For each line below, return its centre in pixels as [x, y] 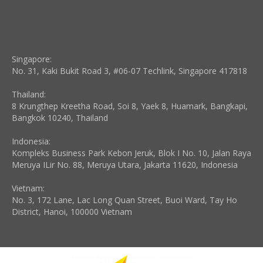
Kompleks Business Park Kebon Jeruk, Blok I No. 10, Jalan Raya [131, 153]
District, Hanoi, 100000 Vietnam [72, 211]
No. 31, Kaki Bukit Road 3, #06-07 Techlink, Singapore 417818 [129, 70]
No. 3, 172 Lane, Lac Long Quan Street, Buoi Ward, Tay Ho [124, 200]
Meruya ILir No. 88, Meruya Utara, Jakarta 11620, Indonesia [125, 164]
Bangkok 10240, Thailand [60, 117]
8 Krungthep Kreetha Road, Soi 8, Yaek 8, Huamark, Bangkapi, [130, 106]
